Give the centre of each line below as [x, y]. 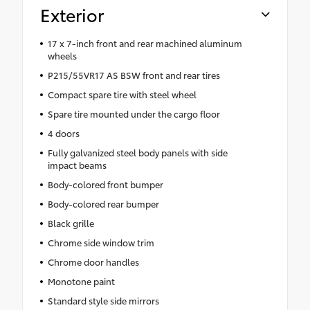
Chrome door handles [93, 262]
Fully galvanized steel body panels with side [137, 153]
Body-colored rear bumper [103, 204]
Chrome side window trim [101, 243]
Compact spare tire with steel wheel [122, 94]
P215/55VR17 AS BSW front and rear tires [134, 75]
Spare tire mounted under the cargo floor [134, 114]
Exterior [72, 15]
